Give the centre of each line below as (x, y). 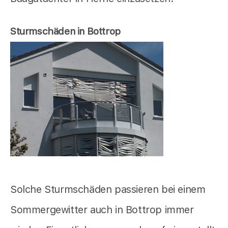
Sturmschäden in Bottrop (65, 32)
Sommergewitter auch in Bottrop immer (102, 210)
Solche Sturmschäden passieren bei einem (108, 190)
